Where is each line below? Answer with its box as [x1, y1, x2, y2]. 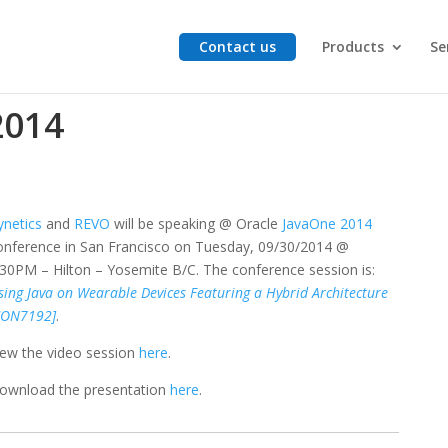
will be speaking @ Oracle [110, 213, 283, 233]
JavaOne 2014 [282, 213, 373, 233]
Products [321, 37, 384, 56]
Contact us [198, 37, 276, 56]
